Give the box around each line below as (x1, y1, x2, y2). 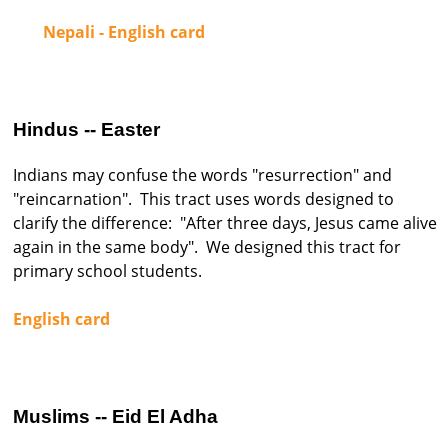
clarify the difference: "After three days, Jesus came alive (13, 212, 437, 235)
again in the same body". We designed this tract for (13, 236, 401, 259)
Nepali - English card (43, 21, 205, 44)
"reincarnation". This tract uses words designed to (13, 188, 394, 211)
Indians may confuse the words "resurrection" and (13, 164, 392, 187)
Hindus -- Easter (13, 119, 160, 141)
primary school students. (13, 260, 202, 283)
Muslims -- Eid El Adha (13, 406, 218, 428)
